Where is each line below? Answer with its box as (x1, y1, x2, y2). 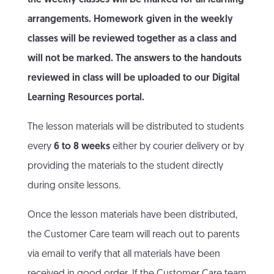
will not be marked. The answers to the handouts (27, 54, 242, 64)
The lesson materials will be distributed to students (27, 122, 244, 133)
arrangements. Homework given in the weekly (27, 15, 233, 25)
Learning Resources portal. (27, 93, 144, 103)
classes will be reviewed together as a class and (27, 34, 237, 45)
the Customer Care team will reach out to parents (27, 230, 240, 240)
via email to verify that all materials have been (27, 250, 220, 260)
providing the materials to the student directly (27, 161, 223, 172)
